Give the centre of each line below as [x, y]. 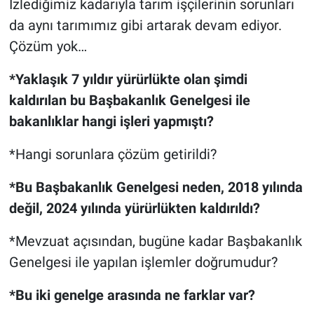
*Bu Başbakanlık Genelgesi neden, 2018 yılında [156, 187]
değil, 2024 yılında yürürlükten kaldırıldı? [134, 209]
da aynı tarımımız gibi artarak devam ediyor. [145, 26]
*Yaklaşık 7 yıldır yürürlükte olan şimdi [128, 80]
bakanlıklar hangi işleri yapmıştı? [111, 122]
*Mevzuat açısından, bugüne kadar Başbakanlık [155, 241]
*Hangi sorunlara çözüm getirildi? [112, 155]
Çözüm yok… [48, 47]
